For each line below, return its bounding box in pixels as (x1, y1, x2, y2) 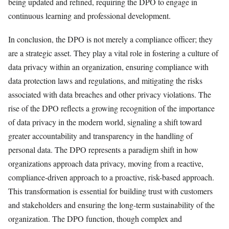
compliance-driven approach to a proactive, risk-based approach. (8, 171, 214, 182)
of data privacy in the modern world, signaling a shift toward (8, 116, 202, 127)
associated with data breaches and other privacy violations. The (8, 88, 211, 100)
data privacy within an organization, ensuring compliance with (8, 61, 209, 72)
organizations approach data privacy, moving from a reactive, (8, 157, 203, 169)
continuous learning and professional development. (8, 10, 171, 21)
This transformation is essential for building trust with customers (8, 185, 213, 196)
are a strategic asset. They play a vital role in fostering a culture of (8, 47, 218, 58)
